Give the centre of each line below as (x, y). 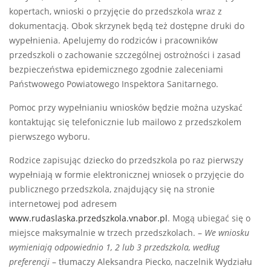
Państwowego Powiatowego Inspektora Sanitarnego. (114, 84)
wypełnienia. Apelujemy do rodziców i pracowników (113, 41)
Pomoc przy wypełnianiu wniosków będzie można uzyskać (126, 108)
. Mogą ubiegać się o (209, 219)
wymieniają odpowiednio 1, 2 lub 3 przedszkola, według (114, 248)
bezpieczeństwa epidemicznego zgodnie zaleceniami (116, 70)
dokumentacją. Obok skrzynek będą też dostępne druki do (127, 26)
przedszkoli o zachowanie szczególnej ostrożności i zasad (125, 55)
